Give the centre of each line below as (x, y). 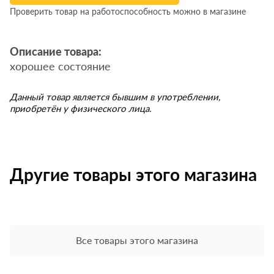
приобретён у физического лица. (81, 109)
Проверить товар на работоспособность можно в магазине (128, 12)
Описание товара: (56, 53)
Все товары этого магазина (137, 240)
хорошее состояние (61, 66)
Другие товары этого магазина (134, 175)
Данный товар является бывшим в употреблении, (115, 97)
